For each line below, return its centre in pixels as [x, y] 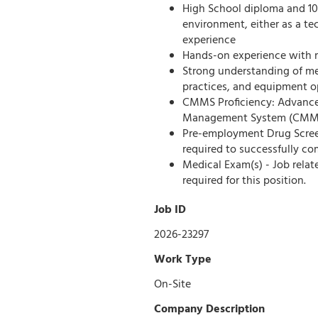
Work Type [183, 260]
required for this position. [244, 181]
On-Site [172, 285]
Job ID [170, 210]
